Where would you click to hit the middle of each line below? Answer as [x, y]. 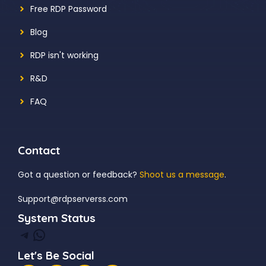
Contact [39, 150]
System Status [57, 218]
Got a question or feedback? [79, 174]
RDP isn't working [64, 55]
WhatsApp [36, 234]
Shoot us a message [182, 174]
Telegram [25, 234]
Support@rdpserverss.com [73, 199]
